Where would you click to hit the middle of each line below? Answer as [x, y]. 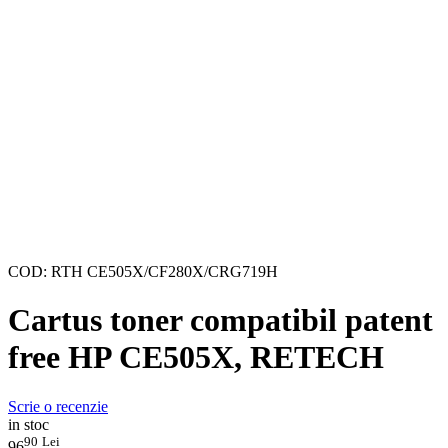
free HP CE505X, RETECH [196, 357]
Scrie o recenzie [58, 406]
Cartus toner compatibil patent [220, 320]
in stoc [28, 424]
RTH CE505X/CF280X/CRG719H [164, 271]
